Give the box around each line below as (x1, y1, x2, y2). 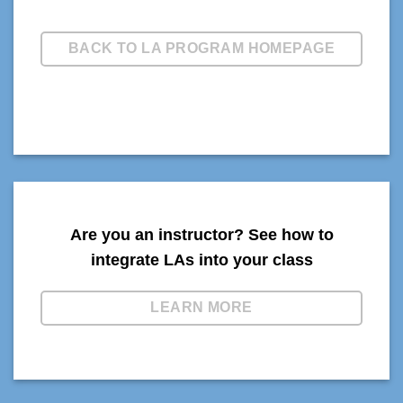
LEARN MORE (150, 299, 253, 315)
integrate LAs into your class (90, 250, 313, 269)
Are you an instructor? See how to (69, 225, 334, 244)
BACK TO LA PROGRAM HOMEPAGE (67, 40, 336, 56)
